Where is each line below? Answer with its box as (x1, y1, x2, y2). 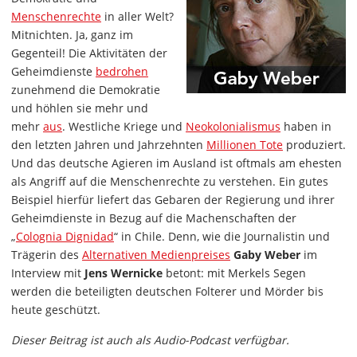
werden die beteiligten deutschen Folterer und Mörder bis (11, 284, 324, 300)
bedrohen (96, 64, 148, 80)
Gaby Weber (233, 247, 300, 263)
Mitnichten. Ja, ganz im (11, 27, 133, 43)
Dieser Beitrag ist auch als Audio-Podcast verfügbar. (11, 332, 289, 348)
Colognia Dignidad (16, 229, 114, 245)
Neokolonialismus (186, 119, 280, 135)
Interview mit (11, 265, 84, 281)
